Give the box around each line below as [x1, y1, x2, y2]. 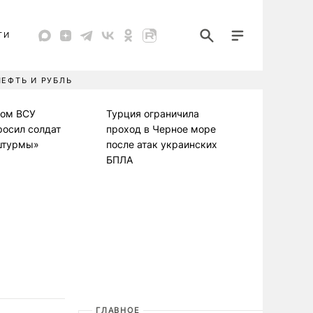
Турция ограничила [106, 108, 199, 119]
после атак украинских [106, 138, 217, 150]
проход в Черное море [106, 123, 216, 135]
